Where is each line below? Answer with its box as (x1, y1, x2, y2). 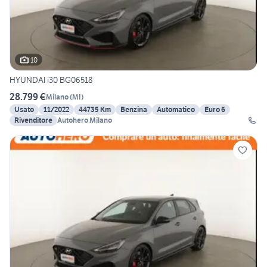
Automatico (157, 105, 195, 114)
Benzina (120, 105, 147, 114)
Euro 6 (204, 105, 225, 114)
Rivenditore (14, 116, 52, 125)
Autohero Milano (57, 116, 112, 125)
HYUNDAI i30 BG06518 (10, 74, 92, 86)
